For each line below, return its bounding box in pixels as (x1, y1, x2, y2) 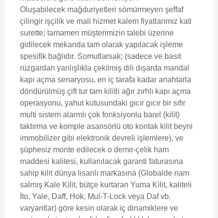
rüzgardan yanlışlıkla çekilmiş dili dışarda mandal (20, 63, 189, 72)
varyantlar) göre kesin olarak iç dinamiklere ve (20, 203, 178, 212)
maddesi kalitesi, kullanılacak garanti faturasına (20, 157, 183, 165)
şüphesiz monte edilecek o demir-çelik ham (20, 145, 169, 154)
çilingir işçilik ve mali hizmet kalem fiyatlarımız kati (20, 17, 192, 25)
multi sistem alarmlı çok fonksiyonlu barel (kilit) (20, 110, 180, 119)
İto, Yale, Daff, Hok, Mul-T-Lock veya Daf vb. (20, 192, 171, 200)
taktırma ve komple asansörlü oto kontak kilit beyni (20, 122, 193, 130)
